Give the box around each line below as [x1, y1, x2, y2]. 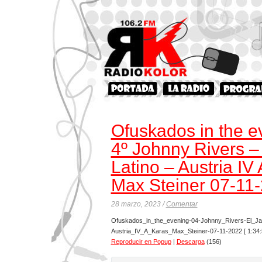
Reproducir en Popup [111, 238, 171, 245]
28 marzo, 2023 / [111, 200, 166, 208]
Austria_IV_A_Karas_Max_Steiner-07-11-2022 [111, 227, 242, 235]
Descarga [176, 238, 205, 245]
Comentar [166, 200, 198, 208]
